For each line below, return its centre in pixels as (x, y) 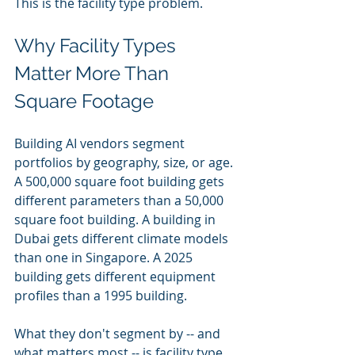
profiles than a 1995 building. (101, 296)
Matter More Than (94, 73)
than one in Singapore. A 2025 (105, 258)
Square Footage (84, 101)
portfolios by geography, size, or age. (125, 162)
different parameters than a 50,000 (120, 200)
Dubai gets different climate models (123, 239)
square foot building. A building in (116, 219)
